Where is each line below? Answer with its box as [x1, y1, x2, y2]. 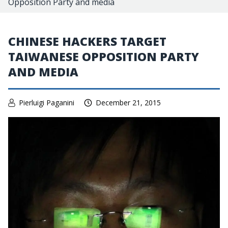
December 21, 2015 [96, 98, 161, 107]
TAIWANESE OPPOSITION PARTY [8, 48, 199, 65]
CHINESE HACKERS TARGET [8, 33, 166, 49]
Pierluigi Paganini [19, 98, 74, 107]
